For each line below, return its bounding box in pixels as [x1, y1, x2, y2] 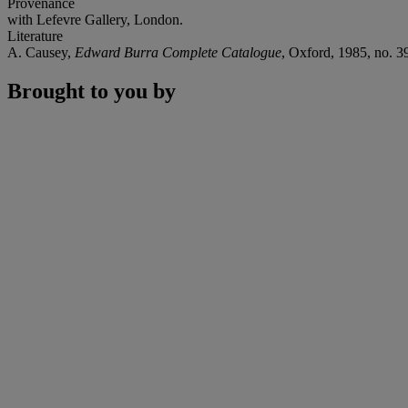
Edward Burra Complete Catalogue [75, 44, 281, 60]
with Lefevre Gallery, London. [7, 11, 183, 27]
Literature [7, 27, 63, 44]
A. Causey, [7, 44, 75, 60]
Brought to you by [7, 78, 176, 103]
